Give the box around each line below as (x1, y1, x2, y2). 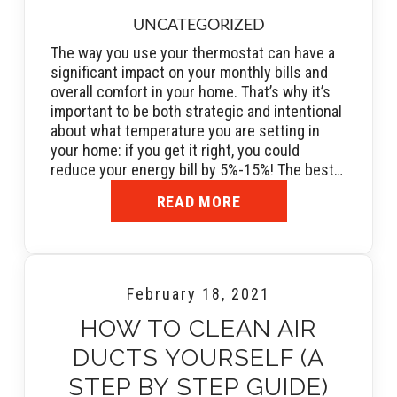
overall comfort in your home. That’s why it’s (51, 82, 331, 102)
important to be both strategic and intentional (51, 102, 342, 121)
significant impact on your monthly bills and (51, 63, 328, 82)
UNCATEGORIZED (132, 18, 265, 35)
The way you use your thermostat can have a (51, 43, 335, 63)
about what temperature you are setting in (51, 121, 320, 141)
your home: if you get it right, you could (51, 141, 300, 160)
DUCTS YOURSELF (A (73, 344, 324, 372)
